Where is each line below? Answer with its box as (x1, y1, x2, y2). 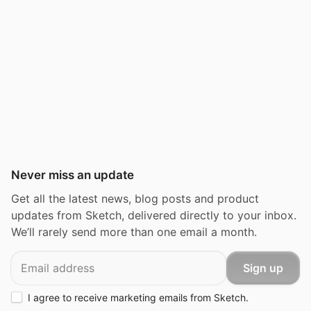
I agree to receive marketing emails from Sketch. (28, 292, 249, 303)
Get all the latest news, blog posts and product (11, 192, 259, 205)
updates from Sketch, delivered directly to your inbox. (11, 208, 296, 222)
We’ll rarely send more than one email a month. (11, 225, 257, 239)
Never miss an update (11, 168, 134, 182)
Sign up (243, 260, 283, 275)
